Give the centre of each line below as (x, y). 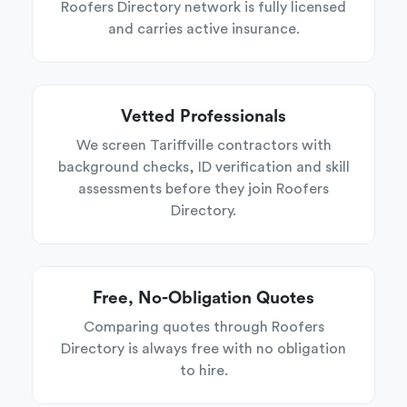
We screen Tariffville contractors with (203, 145)
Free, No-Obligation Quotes (203, 298)
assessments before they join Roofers (203, 189)
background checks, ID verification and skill (203, 167)
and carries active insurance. (203, 29)
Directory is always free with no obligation (203, 349)
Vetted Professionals (203, 117)
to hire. (203, 371)
